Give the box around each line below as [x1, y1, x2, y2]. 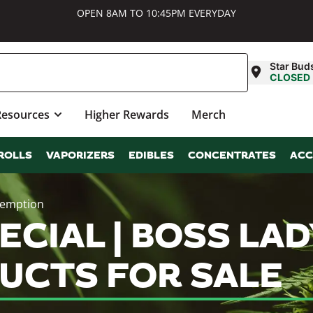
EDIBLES [129, 149, 174, 163]
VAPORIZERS [46, 149, 115, 163]
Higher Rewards [84, 107, 169, 122]
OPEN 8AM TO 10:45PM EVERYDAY [77, 6, 236, 20]
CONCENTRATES [188, 149, 276, 163]
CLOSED [270, 71, 311, 83]
